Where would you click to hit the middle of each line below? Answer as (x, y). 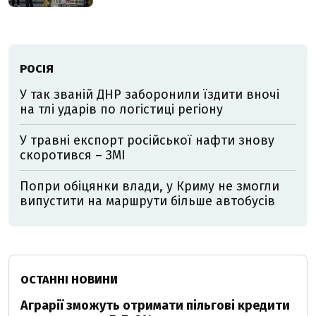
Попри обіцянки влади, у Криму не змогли (150, 187)
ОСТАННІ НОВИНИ (69, 280)
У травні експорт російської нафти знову (147, 141)
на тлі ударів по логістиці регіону (121, 110)
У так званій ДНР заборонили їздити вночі (150, 95)
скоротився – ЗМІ (73, 156)
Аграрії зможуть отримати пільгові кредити (155, 306)
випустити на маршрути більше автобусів (147, 201)
